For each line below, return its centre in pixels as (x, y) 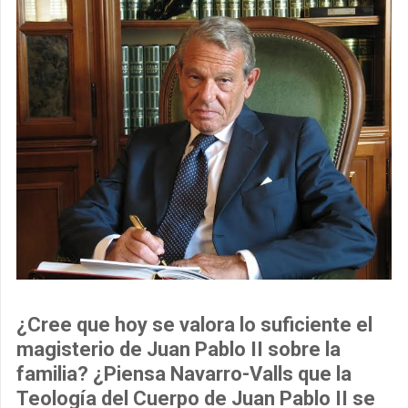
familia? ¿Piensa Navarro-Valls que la (184, 373)
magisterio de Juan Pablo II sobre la (178, 349)
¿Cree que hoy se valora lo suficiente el (194, 324)
